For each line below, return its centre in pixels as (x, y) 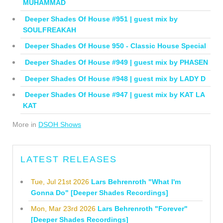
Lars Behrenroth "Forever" (142, 209)
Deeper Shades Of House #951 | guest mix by (101, 19)
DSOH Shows (60, 124)
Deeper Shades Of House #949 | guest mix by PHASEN (116, 62)
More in (25, 124)
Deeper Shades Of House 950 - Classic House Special (115, 46)
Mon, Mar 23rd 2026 (63, 209)
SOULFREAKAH (49, 30)
